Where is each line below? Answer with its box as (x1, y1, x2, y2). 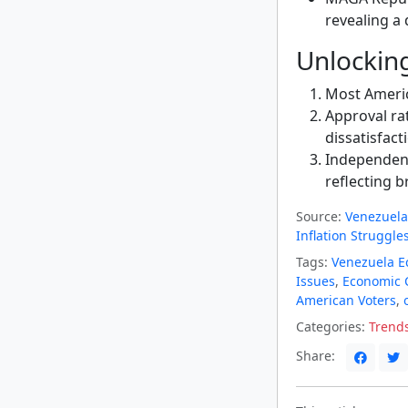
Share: (296, 346, 339, 364)
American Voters (296, 291, 396, 309)
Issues (296, 271, 335, 290)
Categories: (296, 317, 365, 335)
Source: (296, 207, 342, 225)
